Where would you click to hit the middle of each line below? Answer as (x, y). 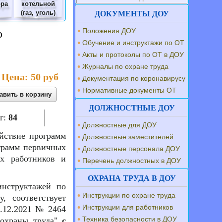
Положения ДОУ (109, 31)
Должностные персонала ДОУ (131, 149)
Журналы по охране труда (126, 66)
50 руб (45, 77)
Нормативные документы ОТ (130, 90)
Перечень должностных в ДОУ (132, 161)
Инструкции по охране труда (129, 195)
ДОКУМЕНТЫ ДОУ (132, 14)
